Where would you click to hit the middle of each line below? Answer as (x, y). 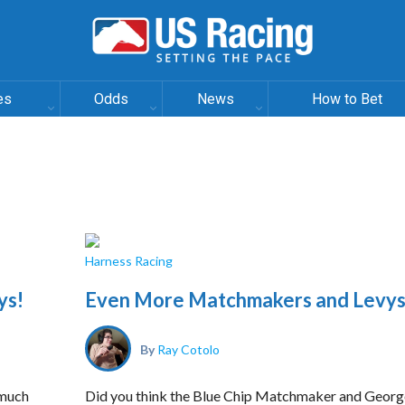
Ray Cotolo (188, 348)
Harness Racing (129, 261)
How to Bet (347, 99)
